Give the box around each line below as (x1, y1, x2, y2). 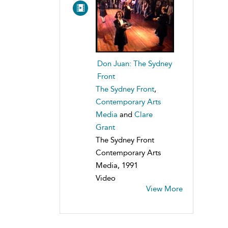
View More (146, 184, 183, 194)
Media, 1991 (96, 161, 138, 170)
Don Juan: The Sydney (97, 59, 172, 69)
